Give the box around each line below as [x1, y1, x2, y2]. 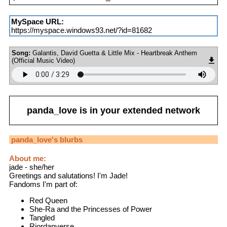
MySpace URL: [11, 17, 64, 26]
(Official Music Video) [12, 57, 75, 65]
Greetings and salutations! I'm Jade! [9, 171, 128, 180]
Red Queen [29, 196, 67, 205]
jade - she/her [9, 163, 54, 172]
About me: [9, 154, 46, 163]
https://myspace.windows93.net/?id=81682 [11, 26, 152, 35]
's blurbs [52, 135, 83, 144]
